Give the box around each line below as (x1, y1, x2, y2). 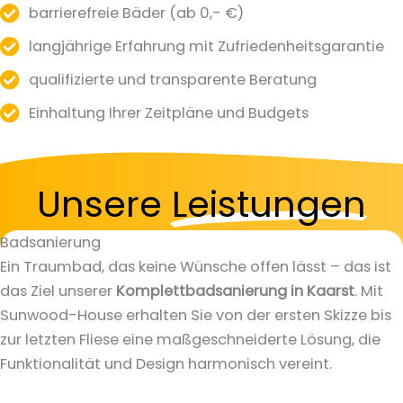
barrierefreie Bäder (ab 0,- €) (29, 2, 244, 23)
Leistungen (172, 178, 366, 229)
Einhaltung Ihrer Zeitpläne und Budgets (29, 102, 309, 123)
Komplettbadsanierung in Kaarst (116, 280, 354, 301)
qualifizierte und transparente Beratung (29, 68, 317, 90)
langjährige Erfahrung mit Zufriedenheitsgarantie (29, 35, 384, 57)
